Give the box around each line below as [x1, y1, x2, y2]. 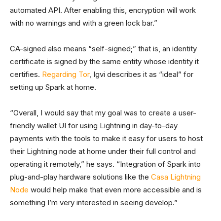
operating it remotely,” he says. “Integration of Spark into [10, 159, 201, 169]
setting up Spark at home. [10, 82, 96, 92]
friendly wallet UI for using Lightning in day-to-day [10, 121, 178, 131]
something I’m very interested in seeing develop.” [10, 198, 178, 208]
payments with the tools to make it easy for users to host [10, 134, 203, 144]
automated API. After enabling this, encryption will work [10, 5, 196, 15]
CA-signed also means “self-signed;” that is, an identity [10, 44, 197, 54]
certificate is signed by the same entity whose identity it [10, 57, 199, 67]
